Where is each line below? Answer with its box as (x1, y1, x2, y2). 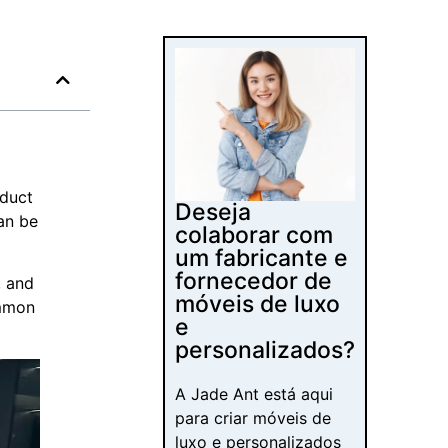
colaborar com (175, 221, 334, 250)
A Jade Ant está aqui (175, 384, 334, 405)
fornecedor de (175, 267, 333, 296)
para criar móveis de (175, 408, 332, 429)
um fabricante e (175, 244, 349, 273)
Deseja (175, 198, 252, 227)
